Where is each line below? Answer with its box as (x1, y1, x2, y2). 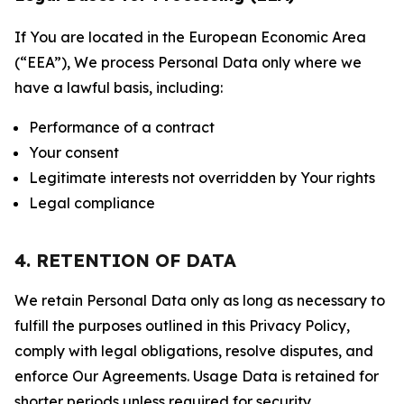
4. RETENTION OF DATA (14, 249, 236, 271)
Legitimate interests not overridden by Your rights (29, 169, 375, 187)
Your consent (29, 143, 119, 161)
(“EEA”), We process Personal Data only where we (14, 53, 362, 71)
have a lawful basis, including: (14, 78, 223, 96)
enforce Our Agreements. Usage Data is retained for (14, 367, 379, 385)
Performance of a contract (29, 118, 215, 136)
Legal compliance (29, 194, 155, 212)
